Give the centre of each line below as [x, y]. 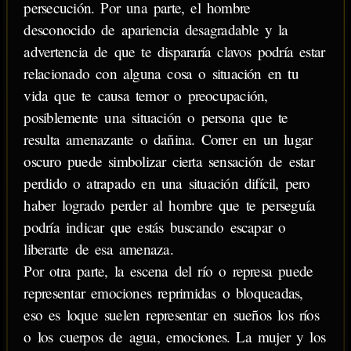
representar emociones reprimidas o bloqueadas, [163, 293]
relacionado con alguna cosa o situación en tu [161, 74]
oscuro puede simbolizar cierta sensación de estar [169, 161]
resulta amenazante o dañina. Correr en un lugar [168, 139]
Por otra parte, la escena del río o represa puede [168, 271]
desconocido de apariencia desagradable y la [156, 30]
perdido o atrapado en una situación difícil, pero [167, 183]
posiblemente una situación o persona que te [156, 118]
